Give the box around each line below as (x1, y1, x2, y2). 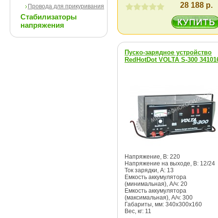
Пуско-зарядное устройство (125, 49, 212, 56)
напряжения (20, 21, 64, 29)
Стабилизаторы (20, 13, 77, 21)
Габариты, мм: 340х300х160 (125, 201, 202, 208)
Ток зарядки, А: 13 (125, 167, 174, 174)
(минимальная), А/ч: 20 (125, 181, 187, 187)
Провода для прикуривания (28, 3, 104, 10)
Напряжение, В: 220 (125, 153, 180, 160)
